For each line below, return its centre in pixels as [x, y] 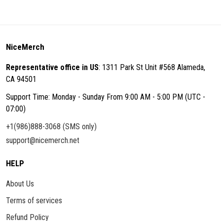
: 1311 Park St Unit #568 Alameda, [152, 67]
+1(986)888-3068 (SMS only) [51, 127]
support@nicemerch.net [43, 140]
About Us [20, 184]
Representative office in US [52, 67]
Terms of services [34, 201]
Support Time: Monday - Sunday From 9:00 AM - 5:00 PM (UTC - [106, 97]
